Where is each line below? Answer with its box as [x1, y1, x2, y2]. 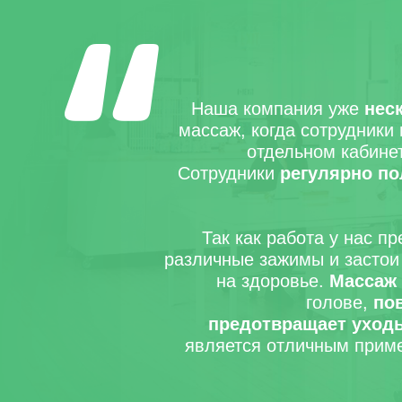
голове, [306, 293, 373, 312]
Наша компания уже [191, 99, 364, 118]
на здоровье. [216, 271, 329, 291]
